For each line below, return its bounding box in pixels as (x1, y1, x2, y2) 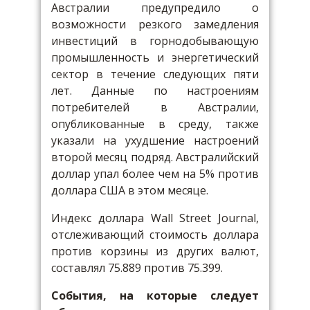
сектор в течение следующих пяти (51, 66, 259, 82)
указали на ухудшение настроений (51, 133, 259, 148)
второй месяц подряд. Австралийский (51, 149, 259, 165)
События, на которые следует (51, 288, 259, 303)
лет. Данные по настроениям (51, 83, 259, 98)
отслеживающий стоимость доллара (51, 227, 259, 242)
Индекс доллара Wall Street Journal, (51, 210, 259, 226)
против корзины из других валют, (51, 244, 259, 259)
